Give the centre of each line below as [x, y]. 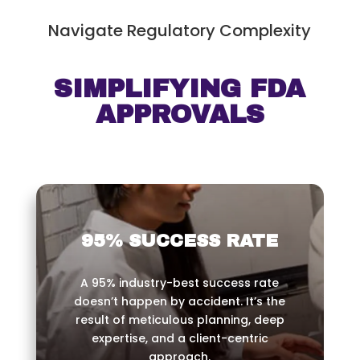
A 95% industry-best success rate [180, 283]
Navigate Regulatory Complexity [180, 31]
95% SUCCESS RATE [180, 241]
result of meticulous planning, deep [180, 320]
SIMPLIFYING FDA [180, 89]
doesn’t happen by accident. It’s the [180, 302]
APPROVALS [180, 115]
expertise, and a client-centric [180, 339]
